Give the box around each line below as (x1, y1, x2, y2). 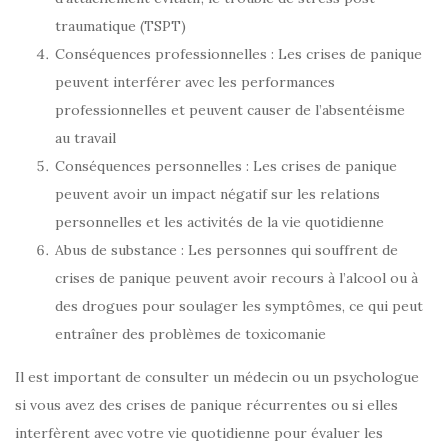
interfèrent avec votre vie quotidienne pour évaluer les (15, 424, 383, 443)
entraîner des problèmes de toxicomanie (55, 325, 326, 344)
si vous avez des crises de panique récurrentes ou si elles (15, 396, 398, 415)
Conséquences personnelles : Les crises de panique (55, 157, 397, 176)
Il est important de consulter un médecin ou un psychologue (15, 368, 419, 387)
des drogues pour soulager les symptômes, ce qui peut (55, 297, 423, 316)
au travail (55, 129, 116, 148)
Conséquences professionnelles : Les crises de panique (55, 45, 422, 64)
